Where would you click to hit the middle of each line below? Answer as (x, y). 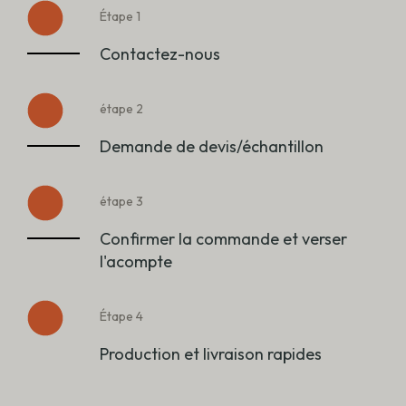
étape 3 (121, 202)
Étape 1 (120, 17)
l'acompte (136, 262)
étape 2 (121, 109)
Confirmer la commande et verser (223, 239)
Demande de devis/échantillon (212, 147)
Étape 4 (121, 317)
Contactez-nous (160, 54)
